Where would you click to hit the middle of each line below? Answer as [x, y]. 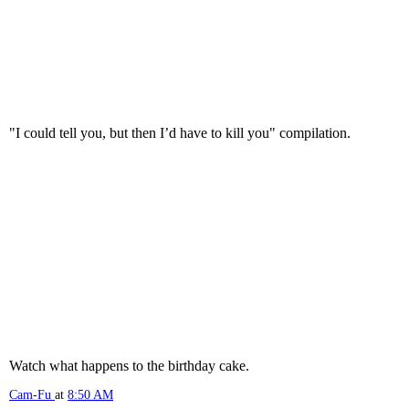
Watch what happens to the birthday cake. [129, 366]
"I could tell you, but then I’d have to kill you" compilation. [180, 133]
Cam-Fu [30, 394]
